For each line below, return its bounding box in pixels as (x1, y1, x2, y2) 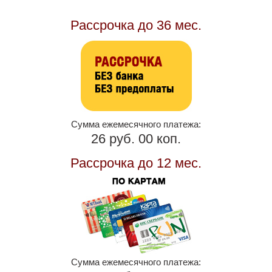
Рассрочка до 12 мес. (70, 155, 202, 171)
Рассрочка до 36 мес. (70, 17, 202, 33)
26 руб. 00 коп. (91, 131, 181, 146)
